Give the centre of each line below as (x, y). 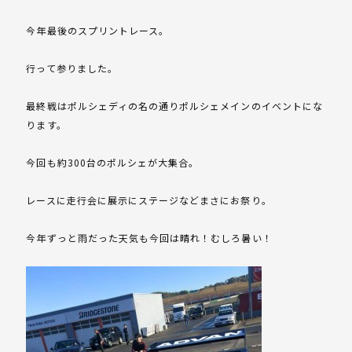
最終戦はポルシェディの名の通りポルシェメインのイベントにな (174, 106)
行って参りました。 (72, 68)
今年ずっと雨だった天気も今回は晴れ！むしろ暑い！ (149, 238)
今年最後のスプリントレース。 (98, 31)
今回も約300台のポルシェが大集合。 (113, 163)
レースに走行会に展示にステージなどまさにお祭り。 (149, 200)
